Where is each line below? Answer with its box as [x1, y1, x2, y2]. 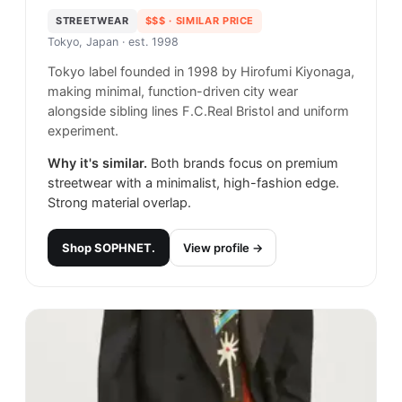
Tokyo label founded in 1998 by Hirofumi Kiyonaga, [48, 64, 354, 80]
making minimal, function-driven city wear [48, 83, 298, 100]
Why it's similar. [48, 155, 147, 171]
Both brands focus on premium [151, 155, 338, 171]
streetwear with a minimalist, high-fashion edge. [48, 175, 339, 191]
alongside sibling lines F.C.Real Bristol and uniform [48, 103, 349, 119]
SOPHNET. [94, 240, 155, 255]
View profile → [183, 240, 263, 255]
